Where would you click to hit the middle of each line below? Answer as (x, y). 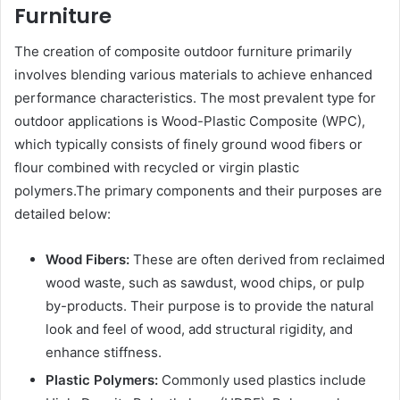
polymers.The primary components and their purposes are (198, 191)
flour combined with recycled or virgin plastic (157, 168)
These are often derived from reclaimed (257, 260)
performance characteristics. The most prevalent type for (195, 98)
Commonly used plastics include (262, 380)
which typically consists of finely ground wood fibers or (188, 145)
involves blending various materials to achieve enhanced (193, 75)
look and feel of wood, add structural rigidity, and (199, 329)
